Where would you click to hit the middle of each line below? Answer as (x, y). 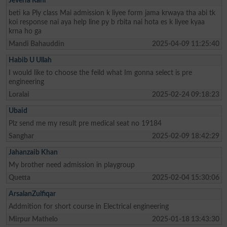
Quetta (19, 177)
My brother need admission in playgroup (71, 165)
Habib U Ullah (30, 60)
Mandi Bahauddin (36, 44)
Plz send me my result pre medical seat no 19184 (85, 123)
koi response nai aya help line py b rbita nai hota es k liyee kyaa (106, 22)
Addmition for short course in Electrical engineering (88, 206)
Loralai (19, 94)
